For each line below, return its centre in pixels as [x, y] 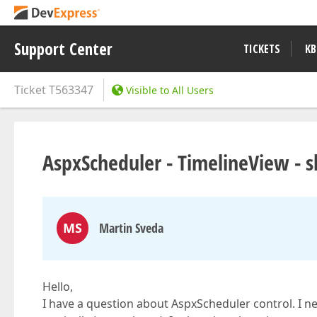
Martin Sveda [131, 228]
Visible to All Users [170, 90]
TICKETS [262, 49]
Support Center [63, 49]
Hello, [58, 287]
